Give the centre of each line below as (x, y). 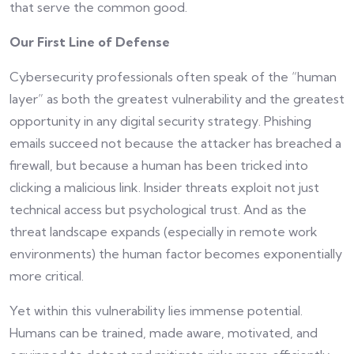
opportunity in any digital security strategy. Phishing (160, 121)
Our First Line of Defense (90, 42)
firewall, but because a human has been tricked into (159, 166)
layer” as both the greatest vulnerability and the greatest (177, 99)
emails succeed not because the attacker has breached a (175, 143)
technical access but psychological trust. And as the (158, 210)
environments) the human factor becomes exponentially (176, 254)
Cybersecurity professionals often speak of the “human (173, 77)
